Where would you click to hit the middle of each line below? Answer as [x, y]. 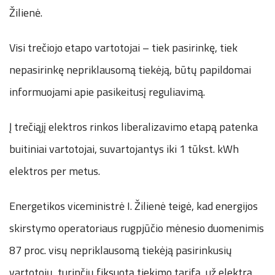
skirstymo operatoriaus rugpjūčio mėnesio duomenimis [137, 228]
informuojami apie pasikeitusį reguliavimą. [107, 92]
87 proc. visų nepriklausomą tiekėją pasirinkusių [121, 250]
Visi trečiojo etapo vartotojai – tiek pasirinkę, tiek [123, 48]
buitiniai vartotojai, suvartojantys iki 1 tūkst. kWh [124, 149]
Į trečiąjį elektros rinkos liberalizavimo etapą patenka [134, 127]
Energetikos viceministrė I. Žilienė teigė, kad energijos [134, 206]
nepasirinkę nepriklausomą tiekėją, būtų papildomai [130, 70]
